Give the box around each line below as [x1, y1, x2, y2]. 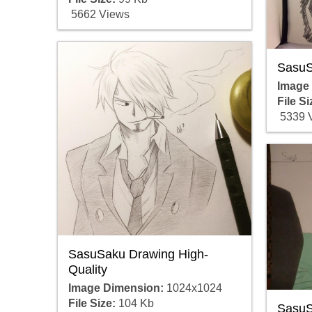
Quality [68, 263, 107, 277]
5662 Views [68, 8, 130, 20]
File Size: [68, 297, 116, 310]
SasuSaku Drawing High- [68, 247, 208, 262]
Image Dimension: [68, 282, 164, 295]
